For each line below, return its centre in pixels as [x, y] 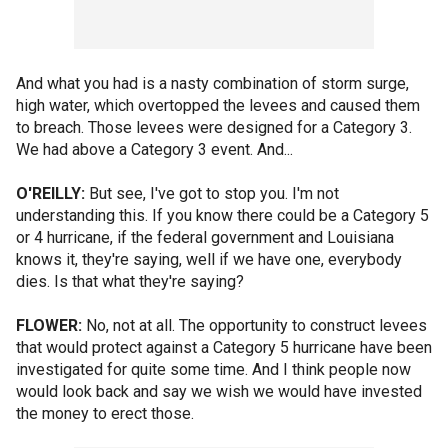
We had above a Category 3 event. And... [154, 149]
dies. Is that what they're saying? [130, 281]
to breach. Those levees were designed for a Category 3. [214, 127]
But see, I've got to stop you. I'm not [212, 193]
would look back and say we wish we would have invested [219, 391]
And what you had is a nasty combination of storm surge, [212, 83]
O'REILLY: [50, 193]
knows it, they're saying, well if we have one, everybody [209, 259]
